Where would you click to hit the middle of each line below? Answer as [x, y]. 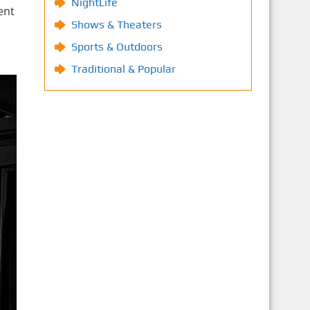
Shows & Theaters [116, 25]
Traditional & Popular [123, 69]
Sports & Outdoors [117, 47]
